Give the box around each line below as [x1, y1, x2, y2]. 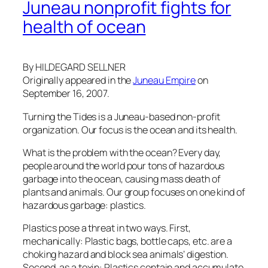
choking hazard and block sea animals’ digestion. [23, 248, 229, 261]
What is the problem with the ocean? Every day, [23, 145, 221, 159]
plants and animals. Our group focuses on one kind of [23, 185, 245, 199]
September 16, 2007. [23, 87, 110, 100]
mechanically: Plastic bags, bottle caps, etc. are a [23, 234, 232, 248]
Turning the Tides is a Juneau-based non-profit [23, 109, 221, 123]
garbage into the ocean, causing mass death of [23, 172, 221, 185]
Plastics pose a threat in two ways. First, [23, 221, 191, 235]
